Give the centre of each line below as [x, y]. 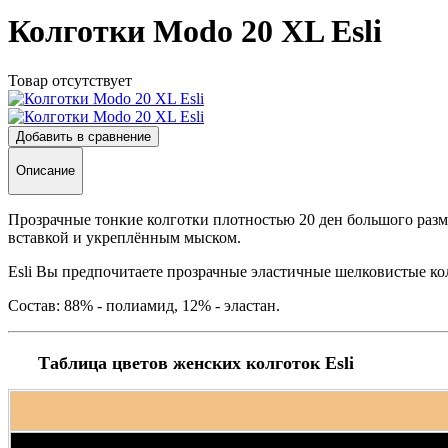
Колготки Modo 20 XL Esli [195, 31]
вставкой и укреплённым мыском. [124, 237]
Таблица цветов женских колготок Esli [196, 362]
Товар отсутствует [70, 80]
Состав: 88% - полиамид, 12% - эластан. [144, 305]
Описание [45, 171]
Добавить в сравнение [83, 136]
